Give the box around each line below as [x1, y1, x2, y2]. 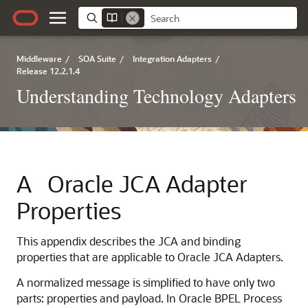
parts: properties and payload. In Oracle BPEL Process [16, 291, 282, 305]
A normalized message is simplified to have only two [16, 275, 275, 289]
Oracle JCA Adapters [177, 250, 280, 264]
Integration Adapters [133, 53, 212, 64]
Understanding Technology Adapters [16, 82, 296, 109]
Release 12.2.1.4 [16, 65, 80, 76]
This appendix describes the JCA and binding [16, 234, 241, 248]
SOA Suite [78, 53, 116, 64]
